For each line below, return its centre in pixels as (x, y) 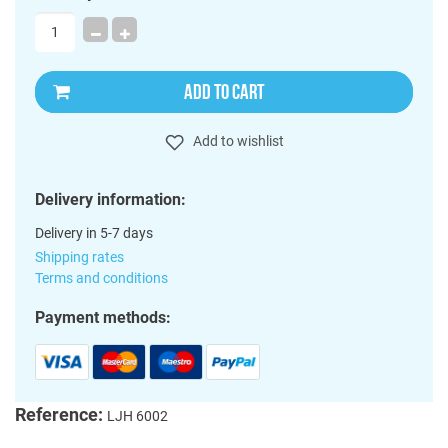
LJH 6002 (137, 415)
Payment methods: (103, 317)
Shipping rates (79, 256)
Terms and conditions (101, 277)
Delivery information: (110, 199)
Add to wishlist (236, 141)
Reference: (61, 414)
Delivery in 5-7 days (94, 232)
